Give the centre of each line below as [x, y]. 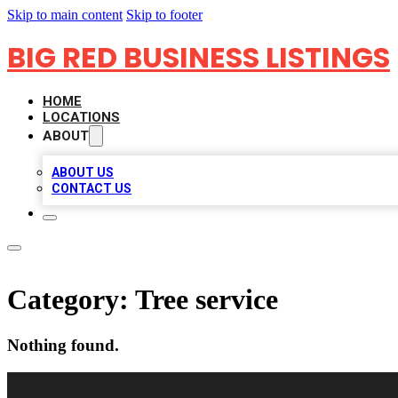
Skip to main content [65, 15]
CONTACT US [92, 188]
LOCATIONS [81, 117]
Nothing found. [63, 345]
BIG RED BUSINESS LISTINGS [199, 57]
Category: [71, 300]
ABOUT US [83, 172]
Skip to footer [164, 15]
